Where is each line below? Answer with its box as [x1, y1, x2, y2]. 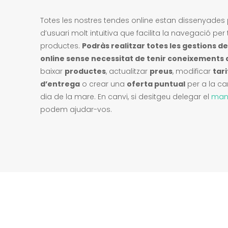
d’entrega [40, 79, 80, 89]
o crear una [80, 79, 127, 89]
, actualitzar [106, 66, 150, 76]
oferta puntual [127, 79, 185, 89]
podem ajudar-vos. [40, 104, 112, 115]
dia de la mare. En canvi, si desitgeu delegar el [40, 92, 211, 102]
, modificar [173, 66, 213, 76]
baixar [40, 66, 65, 76]
